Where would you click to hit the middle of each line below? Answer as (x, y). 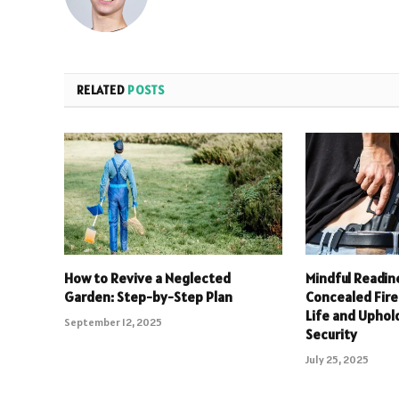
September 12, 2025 (113, 322)
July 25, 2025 (338, 360)
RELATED (102, 90)
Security (332, 334)
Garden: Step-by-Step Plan (148, 297)
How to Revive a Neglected (147, 278)
